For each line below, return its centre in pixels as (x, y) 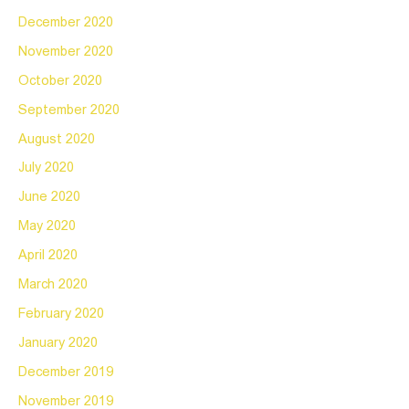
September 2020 (69, 110)
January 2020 (58, 344)
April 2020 (48, 256)
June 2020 (49, 198)
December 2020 (66, 22)
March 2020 (53, 285)
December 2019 (66, 372)
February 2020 (61, 315)
